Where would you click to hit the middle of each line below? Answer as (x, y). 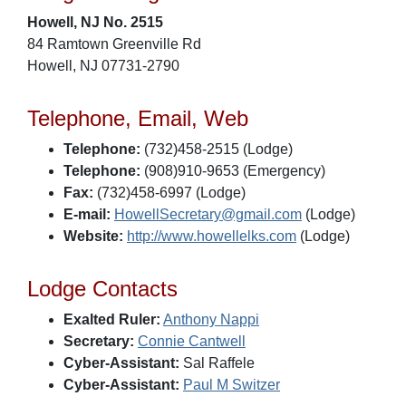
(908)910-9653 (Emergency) (233, 171)
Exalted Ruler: (112, 319)
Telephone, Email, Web (138, 118)
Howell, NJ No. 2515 (95, 22)
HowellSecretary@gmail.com (208, 214)
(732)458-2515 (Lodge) (217, 149)
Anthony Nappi (211, 319)
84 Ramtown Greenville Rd (114, 44)
